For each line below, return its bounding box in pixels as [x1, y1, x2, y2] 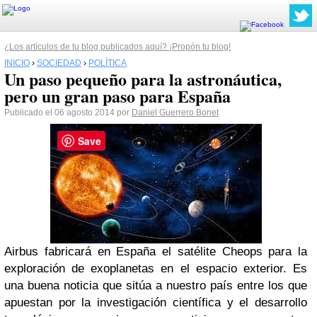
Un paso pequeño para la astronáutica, [4, 67, 282, 91]
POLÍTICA [88, 58, 127, 68]
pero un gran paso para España [4, 83, 231, 108]
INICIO [4, 58, 30, 68]
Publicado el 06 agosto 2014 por [4, 108, 132, 117]
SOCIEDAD [37, 58, 81, 68]
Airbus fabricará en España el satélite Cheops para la [4, 245, 307, 258]
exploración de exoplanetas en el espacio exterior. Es [4, 262, 307, 275]
